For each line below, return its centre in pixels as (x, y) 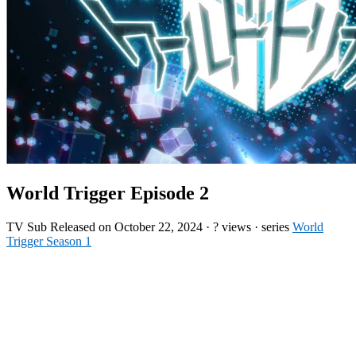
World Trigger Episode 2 (108, 193)
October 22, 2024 (159, 226)
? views (232, 226)
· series (272, 226)
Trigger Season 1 (49, 241)
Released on (82, 226)
